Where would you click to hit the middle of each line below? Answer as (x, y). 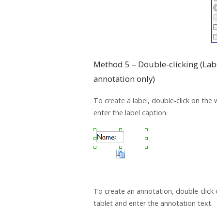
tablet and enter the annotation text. (153, 203)
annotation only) (124, 78)
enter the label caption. (131, 112)
